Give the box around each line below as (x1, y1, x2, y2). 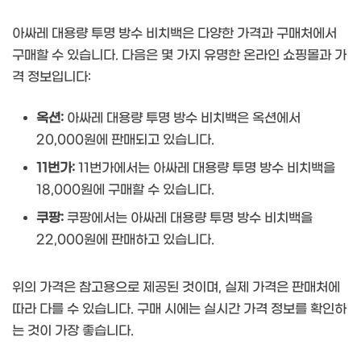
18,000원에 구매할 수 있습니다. (36, 181, 214, 197)
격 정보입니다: (12, 68, 91, 85)
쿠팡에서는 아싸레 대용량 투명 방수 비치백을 (64, 210, 313, 226)
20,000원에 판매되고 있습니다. (36, 131, 214, 147)
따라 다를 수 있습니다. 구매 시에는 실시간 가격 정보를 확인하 (12, 301, 346, 317)
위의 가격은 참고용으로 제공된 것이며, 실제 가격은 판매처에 (12, 279, 340, 295)
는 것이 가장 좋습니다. (12, 322, 134, 338)
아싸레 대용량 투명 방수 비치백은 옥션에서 (64, 110, 301, 126)
